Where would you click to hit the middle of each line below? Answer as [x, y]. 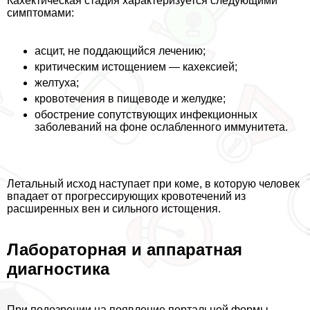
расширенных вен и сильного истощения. [114, 209]
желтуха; [57, 83]
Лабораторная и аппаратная [125, 250]
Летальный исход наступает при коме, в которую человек [153, 184]
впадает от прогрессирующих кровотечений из [126, 197]
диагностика [58, 269]
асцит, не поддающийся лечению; [120, 51]
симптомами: [40, 13]
